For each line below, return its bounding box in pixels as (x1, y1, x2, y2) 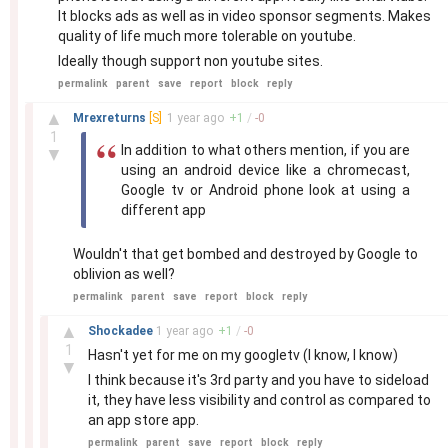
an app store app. (88, 412, 199, 428)
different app (121, 202, 206, 218)
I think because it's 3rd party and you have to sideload (88, 372, 429, 388)
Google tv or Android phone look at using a (121, 182, 410, 198)
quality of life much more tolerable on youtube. (58, 28, 356, 44)
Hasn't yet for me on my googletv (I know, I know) (88, 347, 398, 363)
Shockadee (88, 324, 156, 338)
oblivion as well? (73, 266, 175, 282)
